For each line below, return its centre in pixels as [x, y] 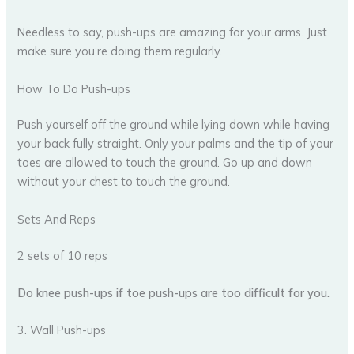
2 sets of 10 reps [63, 255]
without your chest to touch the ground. [124, 182]
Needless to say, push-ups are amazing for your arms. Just [173, 32]
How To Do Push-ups [74, 88]
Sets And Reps [57, 219]
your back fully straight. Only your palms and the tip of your [176, 144]
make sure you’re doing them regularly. [120, 51]
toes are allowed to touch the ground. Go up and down [165, 163]
